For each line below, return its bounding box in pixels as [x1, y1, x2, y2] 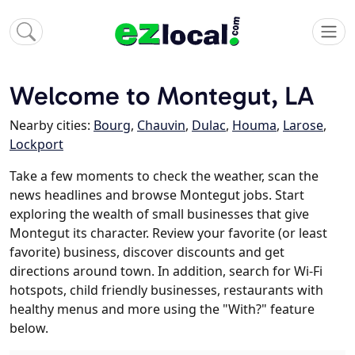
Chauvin [137, 116, 185, 135]
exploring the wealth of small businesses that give [10, 205, 309, 223]
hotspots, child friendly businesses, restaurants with [10, 281, 323, 300]
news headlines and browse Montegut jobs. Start [10, 186, 304, 204]
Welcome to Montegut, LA [10, 80, 315, 112]
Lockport [10, 136, 63, 154]
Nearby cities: [10, 116, 94, 135]
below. [10, 319, 48, 338]
